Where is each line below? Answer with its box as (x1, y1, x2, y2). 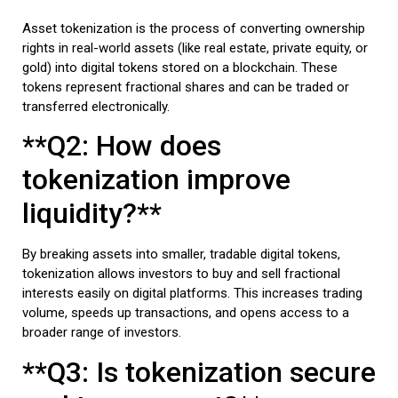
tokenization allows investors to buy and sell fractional (22, 266, 340, 283)
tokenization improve (22, 163, 291, 197)
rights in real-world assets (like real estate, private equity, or (22, 39, 368, 56)
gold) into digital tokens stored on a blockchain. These (22, 59, 338, 76)
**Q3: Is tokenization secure (22, 354, 376, 389)
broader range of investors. (22, 324, 181, 341)
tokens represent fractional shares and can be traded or (22, 78, 349, 95)
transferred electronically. (22, 98, 170, 115)
